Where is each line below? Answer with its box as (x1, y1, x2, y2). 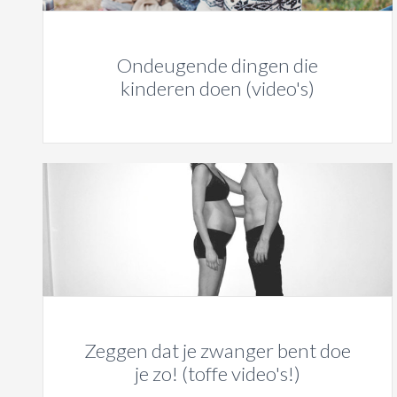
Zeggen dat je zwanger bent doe (83, 339, 351, 363)
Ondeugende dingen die (116, 53, 319, 78)
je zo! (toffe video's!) (134, 362, 300, 386)
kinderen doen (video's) (120, 76, 315, 101)
